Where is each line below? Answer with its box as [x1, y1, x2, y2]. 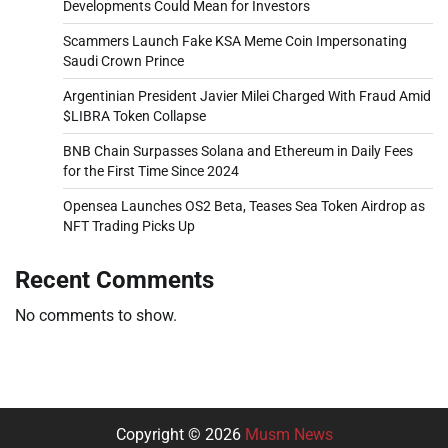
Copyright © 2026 [115, 424, 245, 444]
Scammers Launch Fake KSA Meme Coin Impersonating [63, 32, 407, 49]
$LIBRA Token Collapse [63, 107, 206, 124]
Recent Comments [15, 265, 214, 294]
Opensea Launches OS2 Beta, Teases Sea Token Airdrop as [63, 197, 425, 214]
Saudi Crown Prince [63, 52, 184, 69]
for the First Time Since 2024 [63, 162, 239, 179]
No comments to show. [15, 305, 177, 325]
